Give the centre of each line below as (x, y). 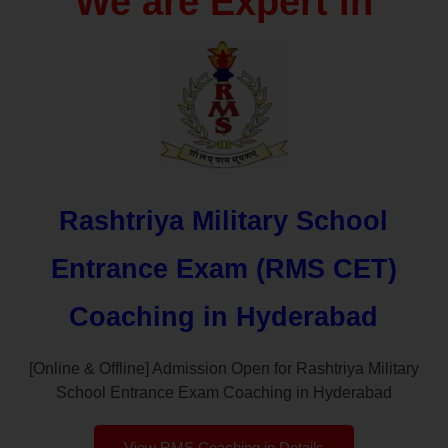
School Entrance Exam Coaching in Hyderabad (223, 392)
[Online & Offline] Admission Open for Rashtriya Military (223, 368)
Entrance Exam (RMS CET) (223, 268)
